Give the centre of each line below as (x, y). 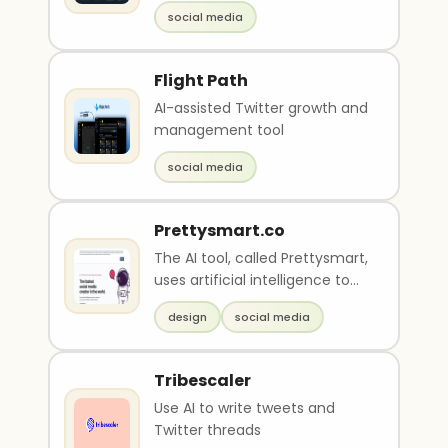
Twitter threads (207, 430)
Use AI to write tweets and (244, 408)
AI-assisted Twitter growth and (261, 108)
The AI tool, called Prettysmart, (261, 258)
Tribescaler (202, 380)
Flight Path (201, 80)
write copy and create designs (260, 302)
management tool (219, 130)
